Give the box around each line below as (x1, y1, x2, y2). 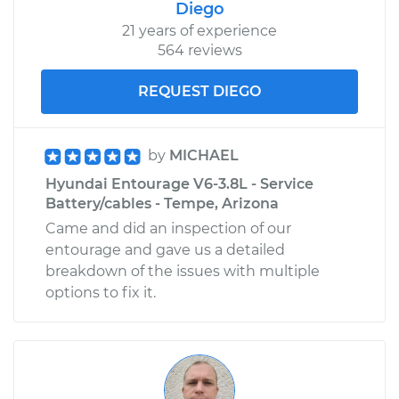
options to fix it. (45, 283, 156, 301)
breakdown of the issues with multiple (45, 262, 320, 280)
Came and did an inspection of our (45, 219, 291, 237)
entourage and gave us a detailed (45, 240, 285, 258)
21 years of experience (122, 21, 277, 39)
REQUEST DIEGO (138, 82, 261, 100)
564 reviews (157, 41, 242, 59)
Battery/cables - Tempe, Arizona (45, 194, 279, 212)
